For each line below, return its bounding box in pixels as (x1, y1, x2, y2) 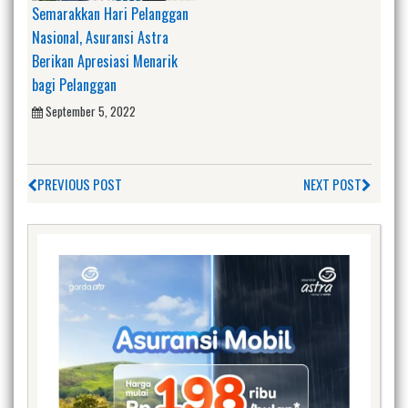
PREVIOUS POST (37, 174, 122, 195)
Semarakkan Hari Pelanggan (32, 2, 189, 25)
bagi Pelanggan (32, 73, 117, 96)
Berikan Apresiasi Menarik (32, 49, 178, 72)
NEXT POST (303, 174, 362, 195)
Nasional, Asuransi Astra (32, 25, 168, 48)
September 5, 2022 (46, 101, 136, 120)
